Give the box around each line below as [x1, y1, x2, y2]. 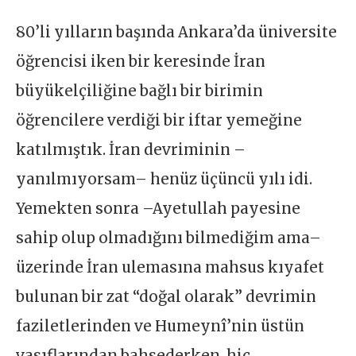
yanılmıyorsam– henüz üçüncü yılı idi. [16, 170, 313, 189]
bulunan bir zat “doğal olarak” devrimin [16, 288, 317, 307]
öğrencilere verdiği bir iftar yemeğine [16, 111, 303, 130]
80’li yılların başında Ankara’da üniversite [16, 23, 338, 42]
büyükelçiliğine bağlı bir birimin [16, 82, 264, 101]
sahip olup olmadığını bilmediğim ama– [16, 229, 322, 248]
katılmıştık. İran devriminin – [16, 141, 246, 160]
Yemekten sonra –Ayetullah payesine [16, 199, 301, 219]
